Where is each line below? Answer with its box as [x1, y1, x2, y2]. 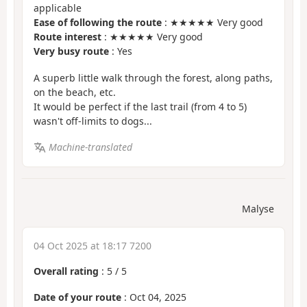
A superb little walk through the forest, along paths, [34, 71, 273, 84]
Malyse [242, 201, 274, 215]
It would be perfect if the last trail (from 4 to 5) [34, 99, 247, 113]
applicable [34, 1, 82, 15]
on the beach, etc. [34, 85, 116, 99]
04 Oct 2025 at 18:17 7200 [34, 238, 151, 252]
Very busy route [34, 45, 109, 58]
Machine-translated [48, 140, 132, 154]
